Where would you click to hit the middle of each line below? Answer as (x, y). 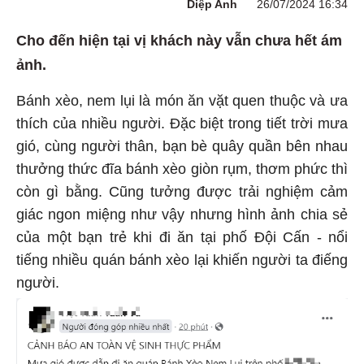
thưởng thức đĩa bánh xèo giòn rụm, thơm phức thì (182, 167)
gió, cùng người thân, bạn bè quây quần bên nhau (182, 144)
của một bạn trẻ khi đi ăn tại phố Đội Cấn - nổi (182, 235)
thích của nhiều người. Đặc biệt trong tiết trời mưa (182, 121)
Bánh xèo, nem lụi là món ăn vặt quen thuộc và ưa (182, 99)
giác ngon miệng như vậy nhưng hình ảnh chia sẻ (182, 212)
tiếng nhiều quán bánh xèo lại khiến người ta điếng (182, 258)
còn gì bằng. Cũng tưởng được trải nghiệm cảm (182, 190)
